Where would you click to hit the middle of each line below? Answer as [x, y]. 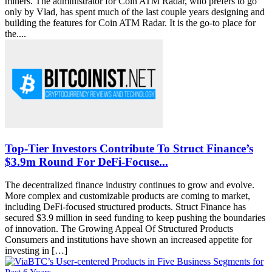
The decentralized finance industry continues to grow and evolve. [130, 185]
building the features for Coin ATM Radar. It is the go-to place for [130, 22]
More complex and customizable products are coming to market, [127, 196]
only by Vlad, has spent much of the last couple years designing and [135, 12]
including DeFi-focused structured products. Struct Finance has [125, 207]
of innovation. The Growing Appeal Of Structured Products [119, 229]
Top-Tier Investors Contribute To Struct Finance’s [129, 148]
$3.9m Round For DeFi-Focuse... [87, 161]
